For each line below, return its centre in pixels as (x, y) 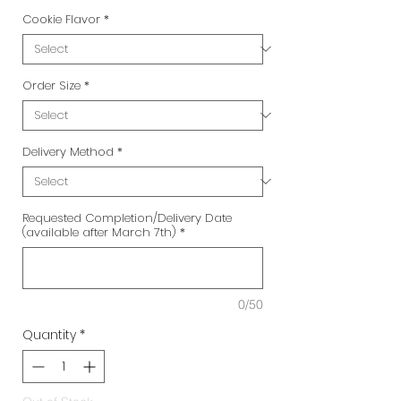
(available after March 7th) (99, 232)
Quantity (49, 334)
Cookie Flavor (61, 19)
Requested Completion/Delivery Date (127, 218)
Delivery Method (68, 151)
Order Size (51, 85)
